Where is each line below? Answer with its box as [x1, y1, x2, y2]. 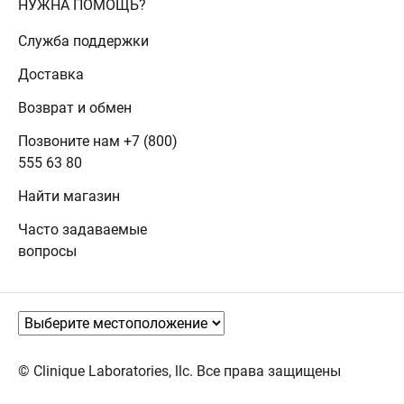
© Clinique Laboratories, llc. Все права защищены [18, 363, 341, 381]
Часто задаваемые [18, 221, 147, 239]
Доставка [18, 66, 84, 84]
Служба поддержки [18, 32, 149, 50]
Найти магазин [18, 188, 120, 206]
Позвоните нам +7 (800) [18, 133, 178, 151]
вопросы [18, 243, 77, 261]
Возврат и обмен [18, 99, 132, 117]
